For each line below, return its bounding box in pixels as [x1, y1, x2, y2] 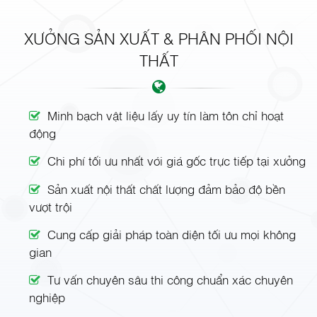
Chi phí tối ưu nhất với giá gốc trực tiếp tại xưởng [47, 152, 306, 169]
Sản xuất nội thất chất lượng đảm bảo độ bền [47, 180, 286, 197]
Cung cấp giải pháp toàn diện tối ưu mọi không [47, 226, 296, 243]
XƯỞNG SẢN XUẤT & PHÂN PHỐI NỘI [23, 27, 294, 49]
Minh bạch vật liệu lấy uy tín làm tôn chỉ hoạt [47, 107, 284, 124]
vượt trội [29, 198, 73, 215]
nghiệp [29, 289, 66, 306]
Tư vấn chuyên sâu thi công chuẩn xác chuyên [47, 271, 294, 288]
